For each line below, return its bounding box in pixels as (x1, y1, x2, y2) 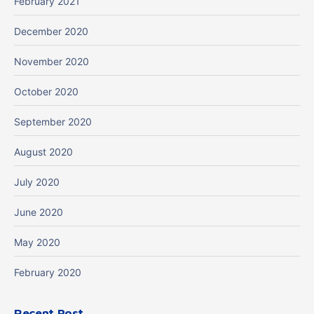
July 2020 (14, 176, 60, 189)
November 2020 (14, 55, 89, 68)
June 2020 (14, 206, 63, 219)
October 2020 (14, 86, 78, 98)
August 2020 (14, 146, 73, 158)
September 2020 (14, 116, 92, 128)
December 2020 (14, 25, 88, 38)
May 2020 (14, 236, 60, 249)
